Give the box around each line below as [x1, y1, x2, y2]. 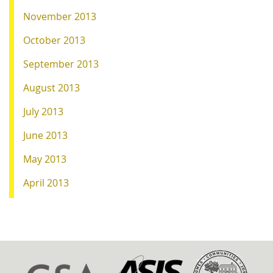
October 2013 [23, 33, 85, 47]
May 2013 [23, 152, 66, 166]
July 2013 [23, 104, 63, 118]
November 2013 [23, 9, 96, 23]
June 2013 [23, 128, 68, 142]
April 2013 [23, 175, 69, 190]
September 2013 [23, 57, 99, 71]
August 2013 [23, 80, 80, 94]
